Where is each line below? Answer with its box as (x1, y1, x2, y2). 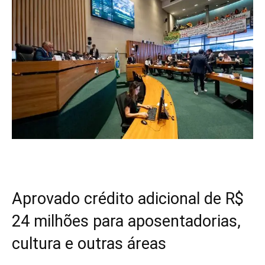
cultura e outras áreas (12, 234, 166, 253)
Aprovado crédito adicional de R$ (12, 189, 244, 208)
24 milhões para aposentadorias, (12, 211, 241, 231)
